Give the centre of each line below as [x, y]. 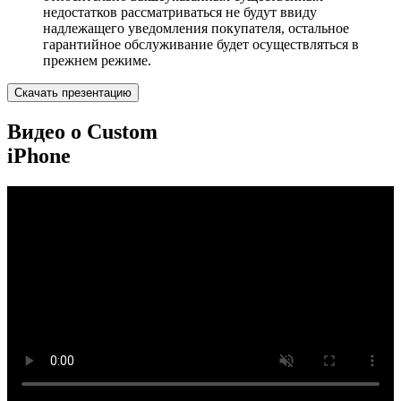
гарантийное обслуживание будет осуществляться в [201, 45]
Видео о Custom [82, 132]
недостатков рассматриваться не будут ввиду [180, 13]
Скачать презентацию [73, 93]
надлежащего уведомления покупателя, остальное [196, 29]
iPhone [39, 156]
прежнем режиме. [97, 61]
